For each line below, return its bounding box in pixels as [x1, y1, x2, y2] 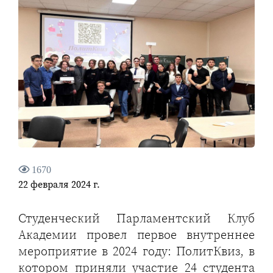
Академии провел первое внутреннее [18, 226, 255, 244]
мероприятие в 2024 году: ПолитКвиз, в [18, 243, 255, 260]
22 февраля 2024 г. [18, 177, 100, 191]
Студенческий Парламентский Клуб [18, 210, 255, 227]
